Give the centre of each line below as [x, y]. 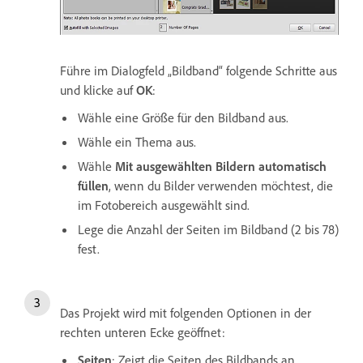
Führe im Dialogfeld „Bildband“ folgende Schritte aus [199, 70]
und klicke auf [98, 90]
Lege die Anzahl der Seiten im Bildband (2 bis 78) [208, 229]
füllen [93, 185]
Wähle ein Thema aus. [137, 141]
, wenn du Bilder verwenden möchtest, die [221, 185]
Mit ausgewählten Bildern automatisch [221, 166]
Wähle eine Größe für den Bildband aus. [183, 117]
